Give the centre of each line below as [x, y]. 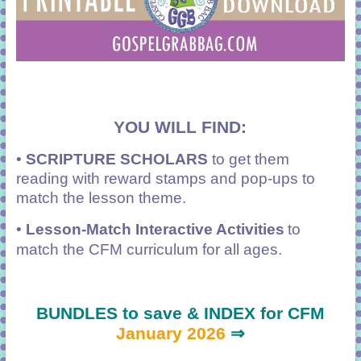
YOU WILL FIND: [180, 128]
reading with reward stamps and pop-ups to [165, 179]
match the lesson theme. [103, 198]
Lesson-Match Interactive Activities [155, 230]
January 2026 [170, 334]
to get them [248, 160]
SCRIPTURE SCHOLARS [116, 160]
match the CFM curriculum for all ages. [149, 250]
